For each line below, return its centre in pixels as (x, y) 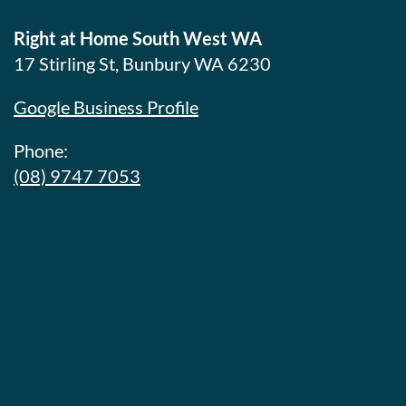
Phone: (41, 151)
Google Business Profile (106, 107)
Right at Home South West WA (138, 39)
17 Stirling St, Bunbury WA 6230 (142, 64)
